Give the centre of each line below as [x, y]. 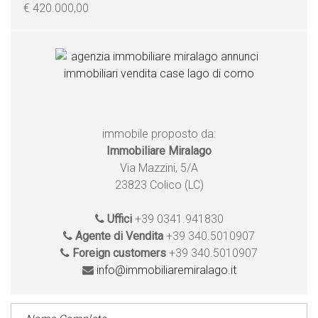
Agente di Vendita [119, 236]
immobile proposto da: [159, 133]
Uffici [119, 219]
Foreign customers [119, 253]
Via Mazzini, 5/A [159, 168]
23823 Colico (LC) [159, 185]
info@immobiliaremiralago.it [166, 270]
